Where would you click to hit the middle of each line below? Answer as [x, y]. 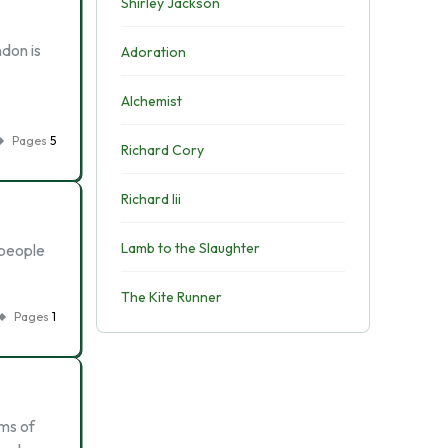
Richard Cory [162, 150]
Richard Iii [150, 199]
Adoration [153, 52]
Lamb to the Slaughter [190, 248]
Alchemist [151, 101]
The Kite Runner [171, 297]
